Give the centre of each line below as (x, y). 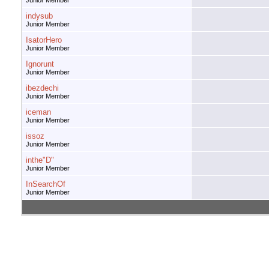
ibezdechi (42, 88)
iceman (38, 112)
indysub (39, 16)
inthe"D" (40, 160)
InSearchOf (46, 184)
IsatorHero (44, 40)
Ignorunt (40, 64)
